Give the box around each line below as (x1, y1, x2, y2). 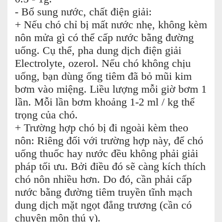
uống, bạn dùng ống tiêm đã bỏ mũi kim (15, 70, 192, 82)
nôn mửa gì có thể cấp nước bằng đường (15, 31, 194, 44)
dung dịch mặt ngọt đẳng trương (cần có (15, 199, 192, 211)
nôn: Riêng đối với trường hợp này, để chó (15, 134, 203, 147)
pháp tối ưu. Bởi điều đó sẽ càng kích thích (15, 160, 206, 172)
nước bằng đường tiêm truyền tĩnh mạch (15, 186, 192, 198)
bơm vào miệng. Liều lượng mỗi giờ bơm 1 (15, 83, 207, 95)
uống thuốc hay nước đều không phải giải (15, 147, 198, 160)
